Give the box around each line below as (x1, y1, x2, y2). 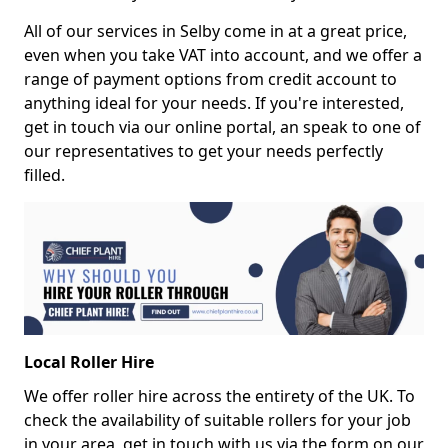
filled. (24, 164, 65, 186)
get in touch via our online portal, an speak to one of (24, 116, 421, 138)
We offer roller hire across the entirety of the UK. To (24, 385, 415, 408)
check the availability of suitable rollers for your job (24, 409, 411, 432)
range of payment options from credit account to (24, 68, 397, 90)
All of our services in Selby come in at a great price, (24, 20, 407, 42)
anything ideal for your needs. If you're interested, (24, 92, 404, 114)
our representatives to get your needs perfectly (24, 140, 383, 162)
